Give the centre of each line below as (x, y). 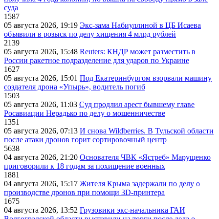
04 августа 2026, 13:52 (42, 210)
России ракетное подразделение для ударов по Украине (97, 61)
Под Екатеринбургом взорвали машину (146, 78)
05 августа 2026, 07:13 (42, 131)
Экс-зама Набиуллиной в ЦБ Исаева (140, 25)
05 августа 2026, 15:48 (42, 52)
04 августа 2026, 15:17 (42, 184)
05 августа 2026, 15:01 (42, 78)
